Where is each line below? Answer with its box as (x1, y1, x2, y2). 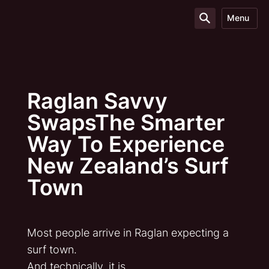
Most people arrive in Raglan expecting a (26, 226, 229, 239)
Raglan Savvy (26, 88, 168, 114)
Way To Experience (26, 131, 225, 157)
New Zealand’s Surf (26, 153, 229, 179)
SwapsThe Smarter (26, 109, 225, 136)
